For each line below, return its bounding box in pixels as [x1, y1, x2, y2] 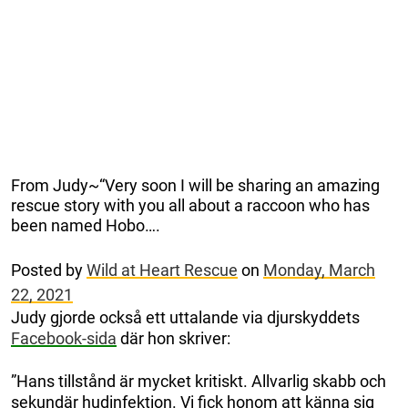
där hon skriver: [117, 329, 230, 349]
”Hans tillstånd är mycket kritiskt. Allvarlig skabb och [11, 372, 386, 392]
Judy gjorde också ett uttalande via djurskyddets [11, 308, 360, 328]
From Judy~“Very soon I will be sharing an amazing [11, 176, 380, 196]
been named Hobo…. [11, 216, 160, 236]
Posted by [11, 260, 87, 280]
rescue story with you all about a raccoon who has [11, 196, 370, 216]
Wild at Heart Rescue [87, 260, 238, 280]
